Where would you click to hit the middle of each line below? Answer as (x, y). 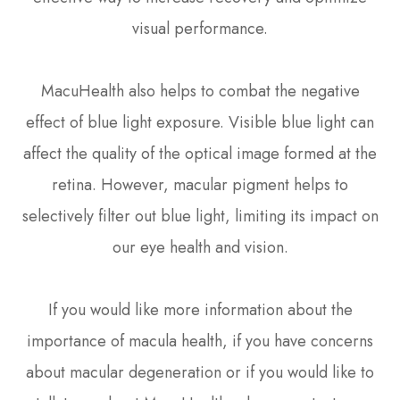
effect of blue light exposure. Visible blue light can (200, 123)
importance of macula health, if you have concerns (200, 342)
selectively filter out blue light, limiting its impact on (200, 217)
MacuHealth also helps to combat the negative (200, 92)
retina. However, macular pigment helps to (200, 185)
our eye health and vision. (200, 248)
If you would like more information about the (200, 310)
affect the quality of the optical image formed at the (200, 154)
